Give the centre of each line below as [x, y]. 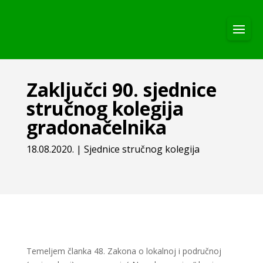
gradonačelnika [96, 127]
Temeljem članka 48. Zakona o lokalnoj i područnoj [124, 251]
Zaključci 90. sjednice [121, 90]
